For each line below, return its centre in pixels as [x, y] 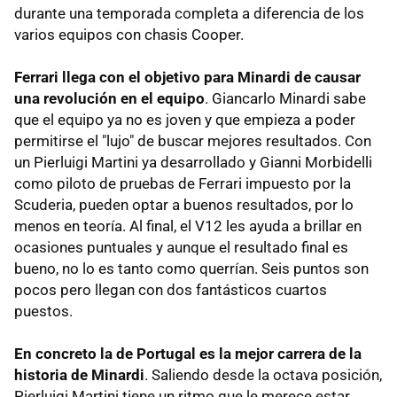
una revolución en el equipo [109, 99]
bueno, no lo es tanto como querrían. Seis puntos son [191, 269]
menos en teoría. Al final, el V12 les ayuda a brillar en [188, 226]
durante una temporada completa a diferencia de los [189, 14]
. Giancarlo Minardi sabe [285, 99]
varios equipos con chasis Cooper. [129, 35]
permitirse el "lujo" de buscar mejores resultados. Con [193, 141]
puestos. [43, 311]
